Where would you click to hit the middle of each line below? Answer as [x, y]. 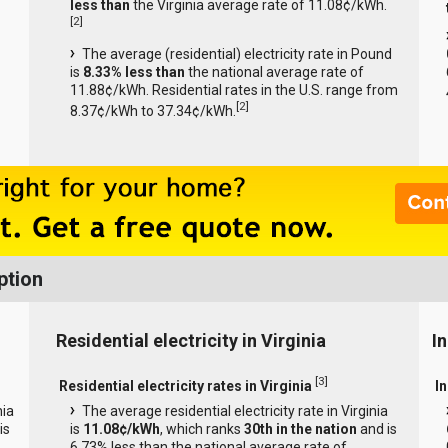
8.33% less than [133, 71]
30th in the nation [300, 429]
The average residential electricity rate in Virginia [234, 411]
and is [376, 429]
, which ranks [201, 429]
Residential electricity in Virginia [190, 341]
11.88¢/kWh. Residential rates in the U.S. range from [233, 89]
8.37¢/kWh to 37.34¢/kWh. [152, 110]
